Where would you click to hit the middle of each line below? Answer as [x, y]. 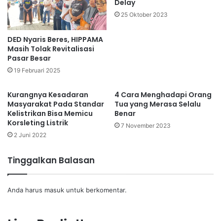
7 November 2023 [146, 126]
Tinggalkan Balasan [51, 161]
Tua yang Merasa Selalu [158, 104]
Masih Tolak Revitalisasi [51, 49]
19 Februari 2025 [37, 71]
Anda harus [26, 190]
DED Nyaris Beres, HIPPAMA [55, 40]
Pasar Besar [29, 58]
